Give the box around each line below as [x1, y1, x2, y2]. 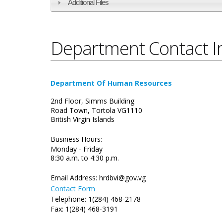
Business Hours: [51, 134, 102, 144]
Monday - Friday [51, 144, 107, 154]
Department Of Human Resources [51, 78, 172, 88]
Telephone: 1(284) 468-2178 [51, 194, 141, 204]
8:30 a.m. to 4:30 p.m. [51, 153, 119, 163]
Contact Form [51, 184, 95, 194]
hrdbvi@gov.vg [99, 173, 146, 183]
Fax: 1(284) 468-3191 [51, 204, 118, 214]
